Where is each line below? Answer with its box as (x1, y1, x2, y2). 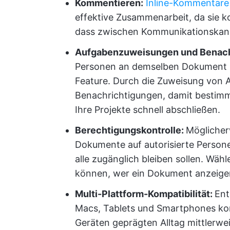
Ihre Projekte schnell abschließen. (75, 104, 220, 115)
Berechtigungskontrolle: (75, 125, 186, 136)
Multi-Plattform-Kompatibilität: (75, 188, 215, 199)
